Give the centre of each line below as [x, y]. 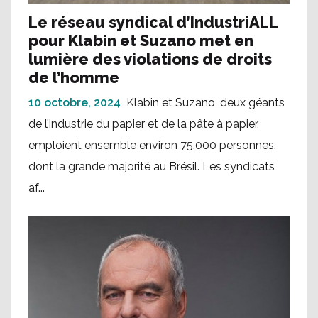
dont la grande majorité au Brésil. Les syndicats [152, 167]
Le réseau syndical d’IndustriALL [153, 22]
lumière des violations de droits [150, 59]
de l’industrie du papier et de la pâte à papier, [144, 124]
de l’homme [74, 78]
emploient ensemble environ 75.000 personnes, [152, 146]
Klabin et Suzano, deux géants [205, 103]
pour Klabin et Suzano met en [141, 41]
